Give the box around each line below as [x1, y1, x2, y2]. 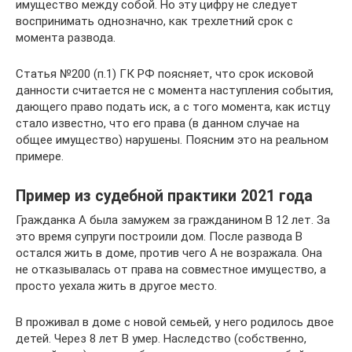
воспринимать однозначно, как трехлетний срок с [16, 14, 293, 28]
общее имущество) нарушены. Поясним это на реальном [16, 133, 328, 147]
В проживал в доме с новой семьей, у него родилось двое [16, 315, 334, 329]
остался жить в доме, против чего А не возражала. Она [16, 246, 322, 260]
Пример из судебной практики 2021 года [16, 187, 313, 206]
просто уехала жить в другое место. [16, 279, 217, 293]
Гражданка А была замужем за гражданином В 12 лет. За [16, 213, 330, 227]
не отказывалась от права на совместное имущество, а [16, 262, 326, 277]
